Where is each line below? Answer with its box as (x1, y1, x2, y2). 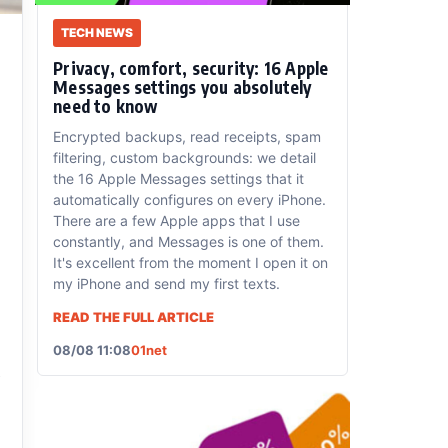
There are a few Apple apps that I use (53, 212, 301, 230)
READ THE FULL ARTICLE (53, 309, 215, 326)
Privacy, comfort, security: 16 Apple (53, 57, 329, 80)
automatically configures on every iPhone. (53, 191, 327, 209)
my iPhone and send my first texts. (53, 275, 281, 293)
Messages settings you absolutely (53, 76, 312, 99)
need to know (53, 95, 158, 118)
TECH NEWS (61, 25, 134, 41)
